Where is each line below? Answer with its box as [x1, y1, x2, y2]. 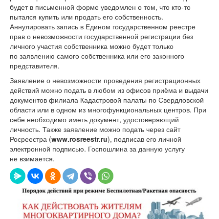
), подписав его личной [108, 133, 181, 144]
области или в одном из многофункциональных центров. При [10, 104, 206, 114]
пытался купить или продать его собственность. [10, 11, 163, 22]
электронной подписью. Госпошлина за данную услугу [10, 143, 185, 153]
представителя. [10, 60, 60, 70]
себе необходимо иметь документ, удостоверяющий [10, 114, 179, 124]
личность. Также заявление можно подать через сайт [10, 124, 180, 134]
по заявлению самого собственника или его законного [10, 50, 184, 61]
